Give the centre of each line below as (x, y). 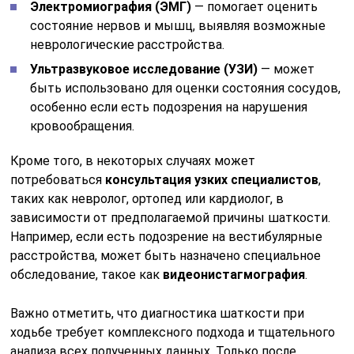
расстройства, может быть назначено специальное (166, 256)
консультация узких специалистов (212, 180)
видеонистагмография (234, 275)
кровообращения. (83, 126)
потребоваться (58, 180)
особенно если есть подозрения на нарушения (169, 107)
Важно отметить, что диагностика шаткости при (158, 314)
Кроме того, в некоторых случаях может (133, 161)
